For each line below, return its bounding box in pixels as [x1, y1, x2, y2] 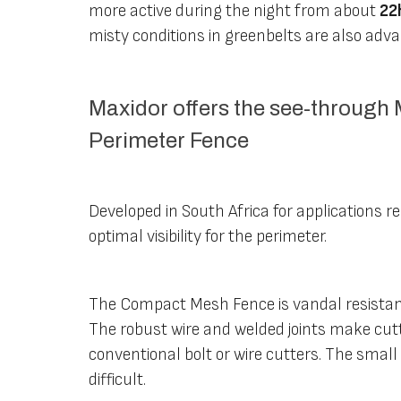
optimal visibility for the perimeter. [89, 226, 328, 247]
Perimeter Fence [89, 128, 250, 152]
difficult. [89, 369, 147, 390]
